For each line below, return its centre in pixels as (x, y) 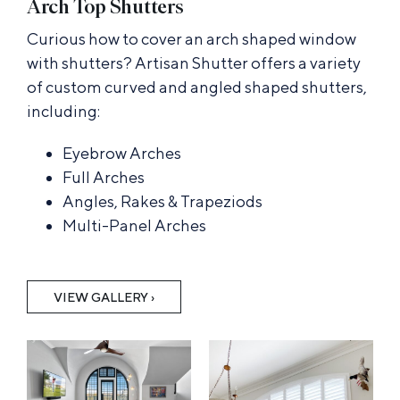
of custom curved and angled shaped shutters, (196, 87)
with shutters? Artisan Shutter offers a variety (193, 63)
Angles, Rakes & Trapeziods (162, 202)
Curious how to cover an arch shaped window (191, 39)
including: (63, 112)
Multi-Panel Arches (134, 226)
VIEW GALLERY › (104, 298)
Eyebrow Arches (121, 154)
